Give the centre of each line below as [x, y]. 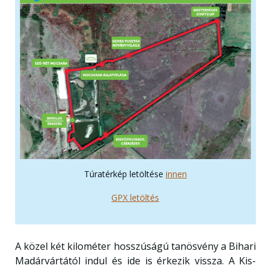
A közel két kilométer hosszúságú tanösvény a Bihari [135, 246]
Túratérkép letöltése [125, 174]
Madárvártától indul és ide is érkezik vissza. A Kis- [135, 260]
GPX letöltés [135, 197]
